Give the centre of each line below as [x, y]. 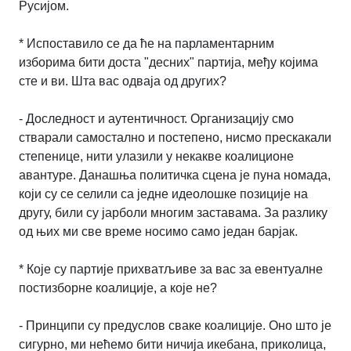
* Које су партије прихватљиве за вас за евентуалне [171, 269]
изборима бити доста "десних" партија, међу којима [168, 62]
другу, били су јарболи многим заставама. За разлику [173, 212]
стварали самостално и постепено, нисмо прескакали [175, 137]
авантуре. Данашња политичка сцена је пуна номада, [175, 175]
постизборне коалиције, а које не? [118, 288]
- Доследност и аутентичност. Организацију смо [156, 118]
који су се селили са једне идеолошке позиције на [163, 194]
